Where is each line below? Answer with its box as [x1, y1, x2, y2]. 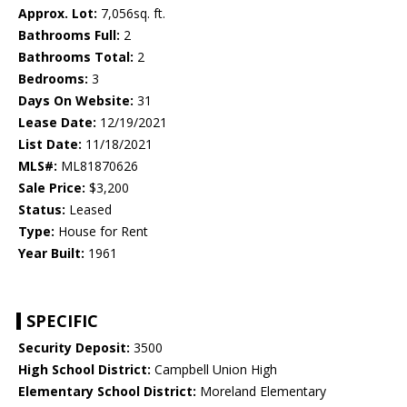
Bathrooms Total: [18, 48, 134, 66]
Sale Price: [18, 179, 85, 197]
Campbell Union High [151, 361, 277, 379]
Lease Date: [18, 114, 96, 132]
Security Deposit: [18, 339, 130, 357]
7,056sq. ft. [97, 5, 165, 23]
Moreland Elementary [196, 382, 326, 401]
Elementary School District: [18, 382, 196, 401]
